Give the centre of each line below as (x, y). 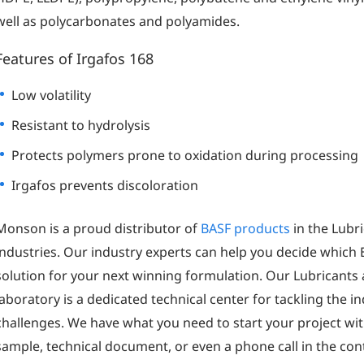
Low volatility (52, 95)
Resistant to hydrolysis (81, 125)
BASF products (246, 228)
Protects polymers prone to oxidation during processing (185, 155)
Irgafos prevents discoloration (105, 185)
